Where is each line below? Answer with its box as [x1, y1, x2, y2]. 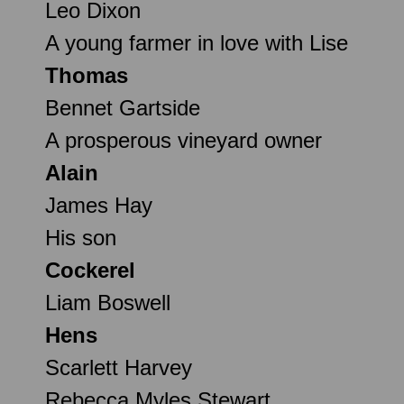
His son [45, 225, 116, 250]
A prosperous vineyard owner [45, 127, 322, 152]
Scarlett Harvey [45, 354, 192, 380]
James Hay [45, 192, 152, 217]
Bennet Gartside [45, 95, 200, 120]
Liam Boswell [45, 289, 170, 315]
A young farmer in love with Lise [45, 30, 348, 55]
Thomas [45, 62, 128, 87]
